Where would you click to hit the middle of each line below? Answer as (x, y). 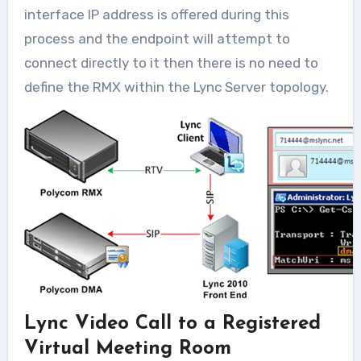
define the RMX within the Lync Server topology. (176, 87)
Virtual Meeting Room (127, 349)
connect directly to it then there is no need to (171, 63)
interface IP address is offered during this (156, 15)
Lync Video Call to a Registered (172, 324)
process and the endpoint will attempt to (157, 39)
